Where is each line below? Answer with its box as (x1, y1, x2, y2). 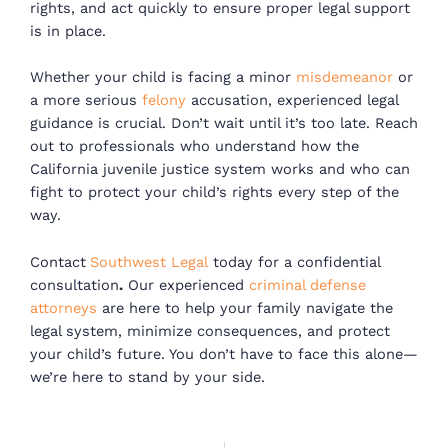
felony (142, 91, 186, 110)
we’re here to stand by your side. (30, 367, 265, 386)
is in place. (30, 21, 106, 40)
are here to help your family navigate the (97, 298, 393, 317)
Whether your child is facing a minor (30, 68, 296, 87)
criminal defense (244, 275, 366, 294)
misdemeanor (296, 68, 398, 87)
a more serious (30, 91, 142, 110)
